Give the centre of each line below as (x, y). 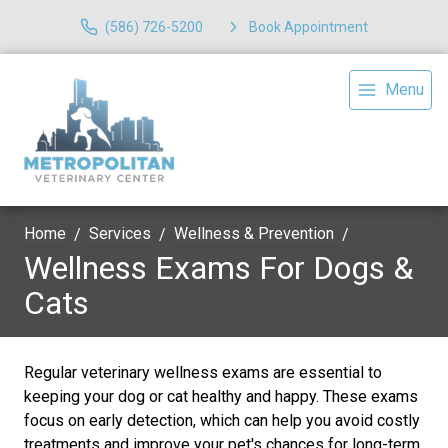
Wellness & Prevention (254, 233)
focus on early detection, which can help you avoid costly (222, 420)
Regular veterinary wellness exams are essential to (203, 372)
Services (120, 233)
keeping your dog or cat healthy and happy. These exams (221, 396)
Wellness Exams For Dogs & (218, 268)
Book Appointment (308, 26)
